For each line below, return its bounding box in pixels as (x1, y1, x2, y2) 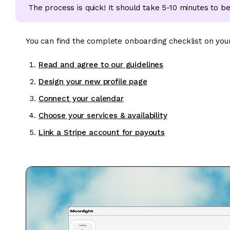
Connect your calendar (38, 93, 124, 103)
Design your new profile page (38, 76, 147, 86)
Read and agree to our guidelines (38, 60, 164, 69)
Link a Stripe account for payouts (38, 127, 165, 137)
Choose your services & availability (38, 110, 167, 120)
